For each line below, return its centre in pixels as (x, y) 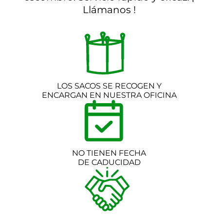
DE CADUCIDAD (109, 162)
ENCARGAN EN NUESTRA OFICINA (109, 95)
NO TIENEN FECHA (109, 153)
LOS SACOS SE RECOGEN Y (109, 86)
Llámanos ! (109, 9)
